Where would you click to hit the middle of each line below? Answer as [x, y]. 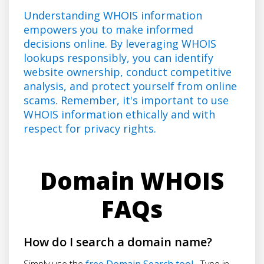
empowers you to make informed [108, 29]
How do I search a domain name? [118, 242]
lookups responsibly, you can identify [118, 57]
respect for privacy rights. [90, 128]
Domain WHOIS [132, 180]
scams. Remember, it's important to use [126, 100]
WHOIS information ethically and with [119, 114]
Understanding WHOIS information [113, 15]
